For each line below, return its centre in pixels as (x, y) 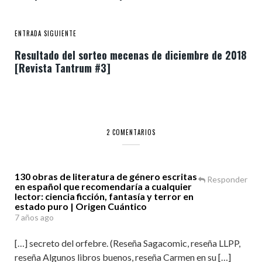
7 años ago (34, 217)
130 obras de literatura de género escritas (106, 176)
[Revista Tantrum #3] (63, 68)
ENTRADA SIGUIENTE (46, 33)
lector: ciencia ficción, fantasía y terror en (104, 196)
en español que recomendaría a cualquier (103, 186)
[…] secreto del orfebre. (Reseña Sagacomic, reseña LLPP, (127, 243)
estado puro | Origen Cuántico (81, 206)
